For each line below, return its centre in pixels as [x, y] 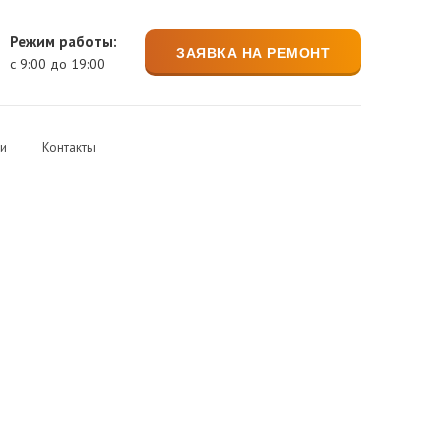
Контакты [69, 148]
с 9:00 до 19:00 [58, 63]
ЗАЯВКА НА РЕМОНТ [253, 52]
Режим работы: [64, 41]
